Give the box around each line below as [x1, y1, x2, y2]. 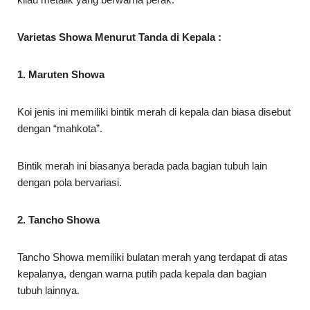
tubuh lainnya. [17, 284, 80, 297]
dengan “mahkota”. [17, 122, 102, 135]
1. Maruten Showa [17, 69, 104, 81]
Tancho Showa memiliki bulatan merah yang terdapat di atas [17, 251, 288, 264]
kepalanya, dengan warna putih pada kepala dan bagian [17, 268, 266, 280]
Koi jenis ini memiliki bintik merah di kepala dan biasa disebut [17, 106, 291, 118]
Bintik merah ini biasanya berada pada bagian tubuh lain [17, 160, 267, 172]
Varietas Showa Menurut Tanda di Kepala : [17, 31, 221, 44]
